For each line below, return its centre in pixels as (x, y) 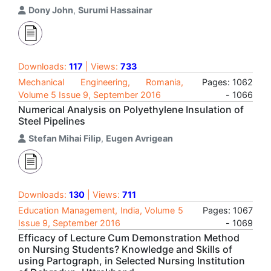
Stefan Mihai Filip (65, 138)
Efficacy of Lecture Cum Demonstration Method (129, 238)
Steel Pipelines (52, 121)
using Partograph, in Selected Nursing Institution (132, 261)
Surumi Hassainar (115, 10)
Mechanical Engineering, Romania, (101, 82)
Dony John (51, 10)
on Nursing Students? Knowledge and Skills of (125, 249)
